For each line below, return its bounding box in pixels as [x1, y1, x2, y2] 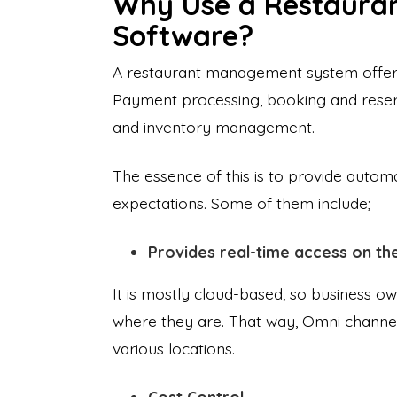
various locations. [113, 339, 235, 358]
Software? [113, 18, 253, 53]
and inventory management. [113, 117, 315, 136]
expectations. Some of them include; [113, 193, 370, 213]
